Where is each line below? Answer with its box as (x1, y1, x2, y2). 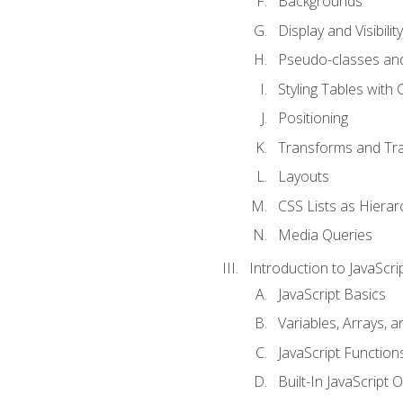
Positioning (277, 108, 348, 129)
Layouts (277, 166, 329, 187)
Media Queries (277, 225, 372, 246)
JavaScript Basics (277, 283, 386, 304)
